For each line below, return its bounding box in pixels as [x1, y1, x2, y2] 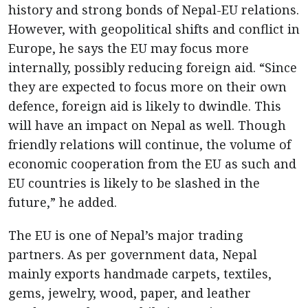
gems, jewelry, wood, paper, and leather [8, 285, 251, 301]
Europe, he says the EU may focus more [8, 40, 249, 56]
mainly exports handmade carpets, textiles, [8, 265, 272, 282]
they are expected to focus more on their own [8, 78, 287, 95]
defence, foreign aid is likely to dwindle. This [8, 98, 281, 114]
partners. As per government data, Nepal [8, 246, 257, 263]
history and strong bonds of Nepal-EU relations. [8, 1, 299, 18]
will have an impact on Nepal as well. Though [8, 117, 286, 133]
